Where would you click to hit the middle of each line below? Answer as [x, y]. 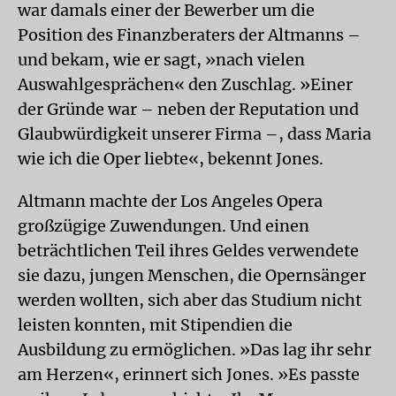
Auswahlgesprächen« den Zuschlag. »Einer [185, 84]
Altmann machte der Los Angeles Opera [170, 201]
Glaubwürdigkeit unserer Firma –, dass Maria [194, 133]
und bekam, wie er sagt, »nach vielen [161, 59]
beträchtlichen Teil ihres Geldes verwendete [188, 250]
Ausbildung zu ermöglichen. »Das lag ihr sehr [194, 349]
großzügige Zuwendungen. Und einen [164, 225]
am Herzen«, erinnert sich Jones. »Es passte [189, 374]
